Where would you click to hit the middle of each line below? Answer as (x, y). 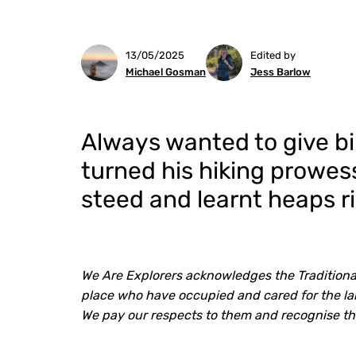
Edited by (273, 55)
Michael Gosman (166, 72)
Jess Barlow (281, 72)
